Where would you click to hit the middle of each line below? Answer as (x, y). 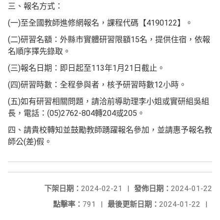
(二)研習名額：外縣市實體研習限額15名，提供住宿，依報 (109, 40)
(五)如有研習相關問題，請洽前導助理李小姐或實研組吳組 (109, 101)
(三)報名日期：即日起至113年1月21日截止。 (86, 68)
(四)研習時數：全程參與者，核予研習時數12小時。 (97, 85)
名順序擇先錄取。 (39, 51)
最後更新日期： (133, 204)
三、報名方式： (35, 6)
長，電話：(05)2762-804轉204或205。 (76, 113)
